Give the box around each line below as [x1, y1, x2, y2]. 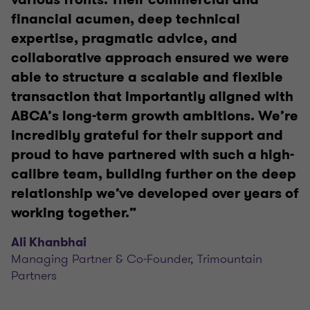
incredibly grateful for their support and [11, 126, 283, 145]
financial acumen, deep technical [11, 10, 240, 28]
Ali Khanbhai [11, 234, 86, 250]
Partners [11, 266, 57, 284]
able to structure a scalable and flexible [11, 68, 283, 86]
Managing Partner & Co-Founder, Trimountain [11, 250, 262, 268]
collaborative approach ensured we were [11, 48, 289, 67]
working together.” [11, 203, 136, 222]
